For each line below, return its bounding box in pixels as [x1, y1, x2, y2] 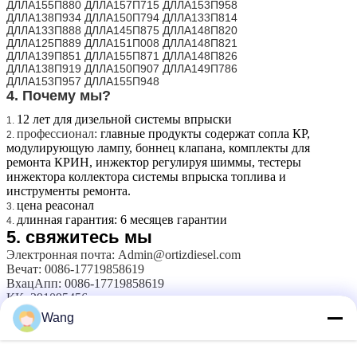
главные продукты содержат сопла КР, [100, 126, 310, 140]
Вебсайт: [6, 319, 57, 333]
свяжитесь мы [25, 226, 152, 247]
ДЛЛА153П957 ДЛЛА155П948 [6, 74, 159, 88]
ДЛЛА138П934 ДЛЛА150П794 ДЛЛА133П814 [6, 10, 237, 24]
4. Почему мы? [6, 87, 111, 104]
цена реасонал [17, 198, 94, 212]
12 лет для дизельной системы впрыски [17, 112, 232, 126]
